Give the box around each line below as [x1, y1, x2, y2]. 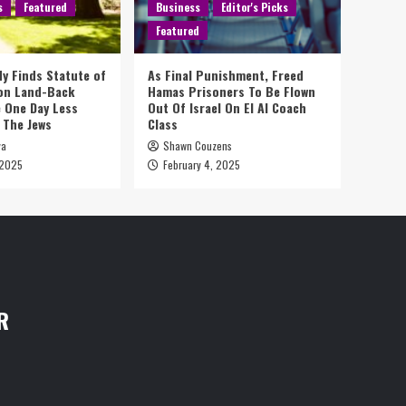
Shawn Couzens [163, 138, 232, 153]
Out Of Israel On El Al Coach [148, 98, 306, 117]
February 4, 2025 [163, 157, 240, 172]
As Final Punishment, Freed [148, 65, 304, 84]
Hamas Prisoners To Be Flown [148, 82, 315, 101]
